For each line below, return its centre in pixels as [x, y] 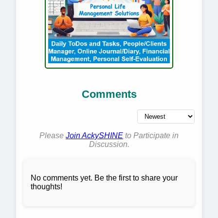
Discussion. [109, 145]
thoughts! [46, 187]
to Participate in [151, 136]
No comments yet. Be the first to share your [104, 178]
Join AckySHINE [94, 136]
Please [53, 136]
